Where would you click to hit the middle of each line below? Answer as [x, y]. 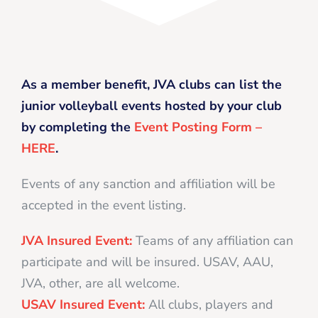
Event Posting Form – [198, 127]
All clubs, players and [209, 304]
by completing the [78, 127]
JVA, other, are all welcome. [100, 283]
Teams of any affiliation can [214, 240]
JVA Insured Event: [77, 240]
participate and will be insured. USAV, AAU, [147, 262]
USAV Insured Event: [83, 304]
